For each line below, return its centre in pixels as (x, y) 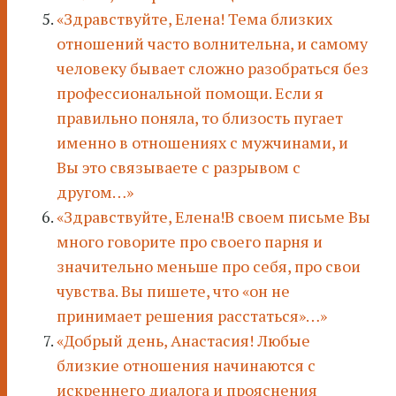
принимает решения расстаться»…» (192, 316)
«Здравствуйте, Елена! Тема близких (194, 19)
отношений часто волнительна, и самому (212, 44)
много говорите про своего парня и (190, 242)
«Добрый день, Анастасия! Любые (183, 341)
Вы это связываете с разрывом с (179, 168)
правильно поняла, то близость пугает (200, 118)
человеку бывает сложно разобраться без (213, 69)
